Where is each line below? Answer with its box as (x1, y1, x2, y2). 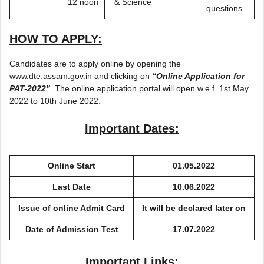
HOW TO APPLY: (9, 32, 102, 45)
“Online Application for (152, 71, 245, 81)
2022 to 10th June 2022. (9, 95, 101, 105)
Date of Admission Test (25, 224, 118, 234)
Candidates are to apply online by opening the (9, 58, 181, 68)
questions (206, 3, 242, 13)
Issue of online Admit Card (18, 203, 125, 213)
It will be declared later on (142, 203, 246, 213)
